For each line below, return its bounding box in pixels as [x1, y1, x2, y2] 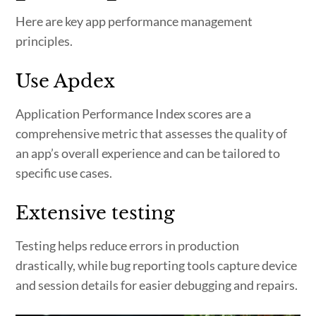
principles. [16, 33, 73, 49]
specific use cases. [16, 165, 113, 181]
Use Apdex [16, 70, 116, 93]
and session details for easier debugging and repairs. [16, 277, 298, 293]
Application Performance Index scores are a [16, 106, 252, 122]
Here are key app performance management [16, 13, 253, 30]
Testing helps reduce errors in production [16, 238, 240, 254]
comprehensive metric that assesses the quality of [16, 126, 288, 142]
